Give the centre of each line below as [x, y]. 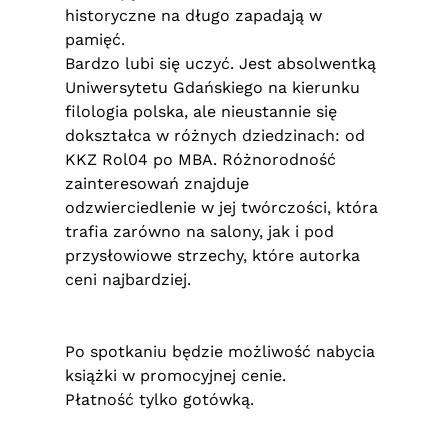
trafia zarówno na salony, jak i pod [199, 231]
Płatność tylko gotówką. [159, 399]
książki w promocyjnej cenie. [175, 375]
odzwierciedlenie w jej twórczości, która [221, 207]
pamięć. [95, 39]
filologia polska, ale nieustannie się [201, 111]
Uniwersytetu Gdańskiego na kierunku [212, 87]
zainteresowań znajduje [157, 183]
